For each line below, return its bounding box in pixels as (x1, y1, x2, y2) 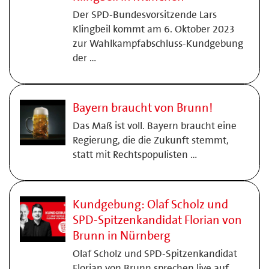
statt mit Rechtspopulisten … (72, 148, 197, 161)
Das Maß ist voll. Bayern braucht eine (72, 119, 237, 132)
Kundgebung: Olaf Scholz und (72, 196, 228, 212)
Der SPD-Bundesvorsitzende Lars (72, 8, 217, 21)
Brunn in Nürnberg (72, 228, 171, 243)
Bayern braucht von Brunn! (72, 100, 213, 115)
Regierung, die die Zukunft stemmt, (72, 133, 229, 147)
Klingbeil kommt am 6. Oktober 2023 (72, 22, 234, 35)
